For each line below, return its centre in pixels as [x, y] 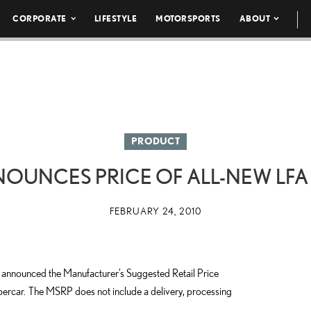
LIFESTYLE [116, 18]
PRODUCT [155, 141]
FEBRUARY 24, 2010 [155, 211]
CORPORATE [40, 18]
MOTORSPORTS [188, 18]
